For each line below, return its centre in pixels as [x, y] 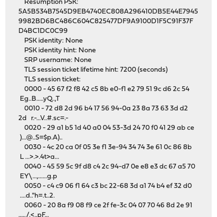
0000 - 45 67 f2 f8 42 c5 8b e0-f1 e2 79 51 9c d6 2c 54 [105, 89]
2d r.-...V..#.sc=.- [44, 118]
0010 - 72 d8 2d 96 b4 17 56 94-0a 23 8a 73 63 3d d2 [103, 108]
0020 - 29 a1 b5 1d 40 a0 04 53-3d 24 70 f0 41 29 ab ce [107, 128]
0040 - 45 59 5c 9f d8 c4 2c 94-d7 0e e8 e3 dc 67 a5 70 [108, 167]
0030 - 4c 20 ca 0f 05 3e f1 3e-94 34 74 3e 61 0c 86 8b [106, 147]
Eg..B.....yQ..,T [39, 99]
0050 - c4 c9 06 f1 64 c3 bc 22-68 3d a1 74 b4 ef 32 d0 [106, 186]
